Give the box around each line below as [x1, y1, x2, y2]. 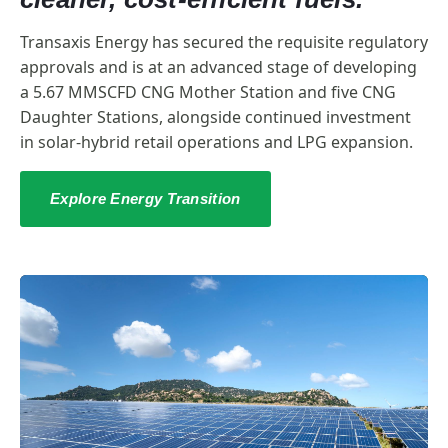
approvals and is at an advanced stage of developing [20, 56, 417, 79]
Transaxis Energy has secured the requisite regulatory [20, 31, 428, 54]
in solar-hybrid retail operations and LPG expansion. [20, 131, 413, 154]
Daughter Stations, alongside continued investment [20, 106, 411, 129]
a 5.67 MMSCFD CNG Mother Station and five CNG [20, 81, 396, 104]
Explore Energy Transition [50, 190, 241, 208]
